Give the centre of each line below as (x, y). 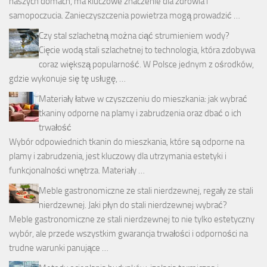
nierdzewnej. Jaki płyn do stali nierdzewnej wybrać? (133, 205)
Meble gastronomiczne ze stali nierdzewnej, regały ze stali (146, 191)
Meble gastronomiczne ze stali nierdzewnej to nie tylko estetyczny (132, 220)
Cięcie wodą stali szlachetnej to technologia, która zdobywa (147, 50)
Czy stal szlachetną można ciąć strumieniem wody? (134, 36)
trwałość (55, 128)
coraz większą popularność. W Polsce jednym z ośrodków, (146, 65)
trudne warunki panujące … (59, 248)
